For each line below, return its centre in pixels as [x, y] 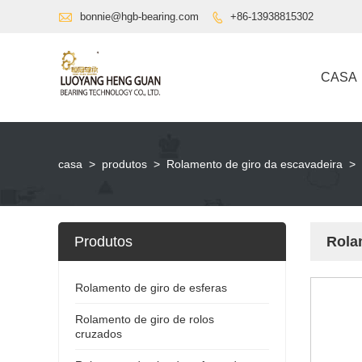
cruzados [99, 333]
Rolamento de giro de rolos [145, 319]
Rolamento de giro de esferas [151, 287]
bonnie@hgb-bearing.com [139, 16]
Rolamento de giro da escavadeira [255, 164]
